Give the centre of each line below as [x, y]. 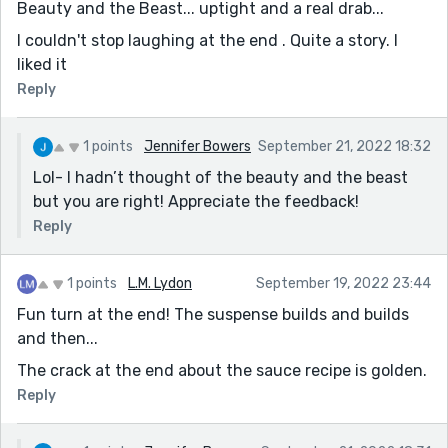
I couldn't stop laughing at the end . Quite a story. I [207, 40]
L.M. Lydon [160, 283]
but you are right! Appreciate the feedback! [196, 201]
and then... [57, 338]
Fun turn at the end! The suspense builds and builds [213, 314]
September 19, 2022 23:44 [343, 283]
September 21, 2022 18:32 [344, 146]
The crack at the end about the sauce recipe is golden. [222, 370]
